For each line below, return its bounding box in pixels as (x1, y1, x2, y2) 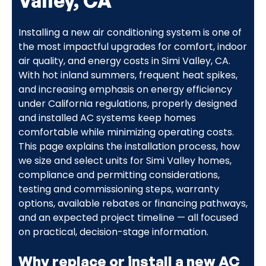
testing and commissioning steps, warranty (18, 182, 219, 196)
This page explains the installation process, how (18, 139, 240, 153)
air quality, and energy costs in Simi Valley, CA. (18, 53, 230, 68)
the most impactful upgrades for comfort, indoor (18, 39, 247, 53)
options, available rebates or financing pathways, (18, 196, 248, 210)
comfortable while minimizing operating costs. (18, 125, 234, 139)
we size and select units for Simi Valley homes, (18, 153, 232, 167)
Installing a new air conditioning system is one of (18, 25, 242, 39)
